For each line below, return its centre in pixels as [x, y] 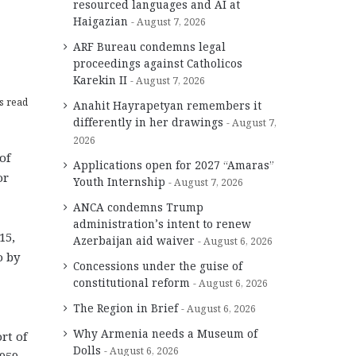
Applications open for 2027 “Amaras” [174, 164]
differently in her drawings [148, 122]
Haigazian [101, 21]
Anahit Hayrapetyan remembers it [167, 105]
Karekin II [100, 79]
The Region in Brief [126, 308]
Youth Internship [119, 181]
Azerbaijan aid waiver [134, 240]
